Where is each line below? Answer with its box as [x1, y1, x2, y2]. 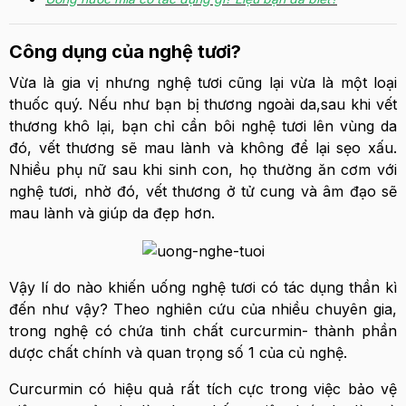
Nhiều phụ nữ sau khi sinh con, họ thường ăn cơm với [9, 160, 397, 179]
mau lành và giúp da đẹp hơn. [9, 204, 215, 222]
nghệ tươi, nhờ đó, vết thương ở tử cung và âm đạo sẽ [9, 182, 397, 200]
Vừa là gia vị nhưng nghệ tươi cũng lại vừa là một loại [9, 73, 397, 92]
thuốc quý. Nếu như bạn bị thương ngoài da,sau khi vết [9, 95, 397, 113]
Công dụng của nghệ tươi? [9, 41, 241, 63]
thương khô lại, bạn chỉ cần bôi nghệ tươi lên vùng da [9, 117, 397, 135]
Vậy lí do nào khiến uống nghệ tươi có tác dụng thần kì [9, 277, 397, 296]
